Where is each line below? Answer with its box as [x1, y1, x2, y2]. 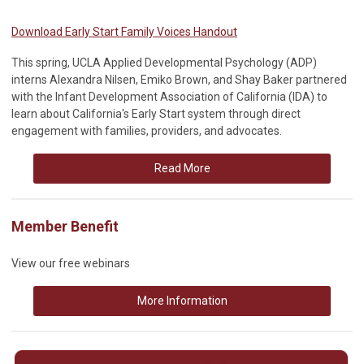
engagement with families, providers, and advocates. [11, 123, 282, 137]
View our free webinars [11, 256, 130, 270]
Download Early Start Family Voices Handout [11, 24, 237, 38]
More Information [136, 293, 227, 307]
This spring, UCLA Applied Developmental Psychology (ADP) [11, 55, 317, 69]
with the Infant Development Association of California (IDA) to [11, 89, 327, 103]
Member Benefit [11, 217, 119, 235]
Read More [154, 161, 210, 175]
